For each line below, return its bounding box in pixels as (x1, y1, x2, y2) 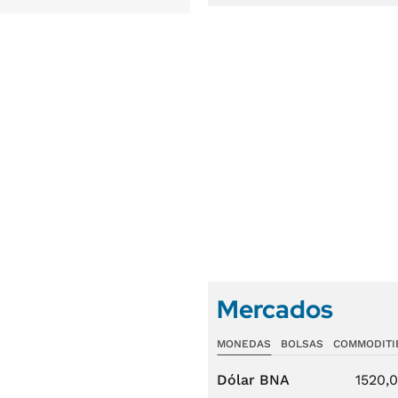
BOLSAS (280, 338, 323, 350)
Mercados (217, 292, 333, 326)
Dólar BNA (217, 371, 290, 388)
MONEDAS (217, 338, 271, 350)
